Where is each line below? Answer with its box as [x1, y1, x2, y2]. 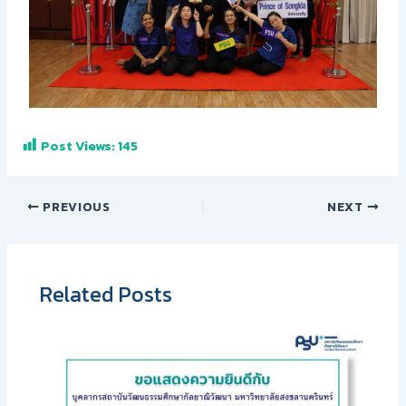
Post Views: [41, 135, 116, 156]
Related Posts [40, 277, 173, 310]
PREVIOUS [39, 198, 111, 217]
